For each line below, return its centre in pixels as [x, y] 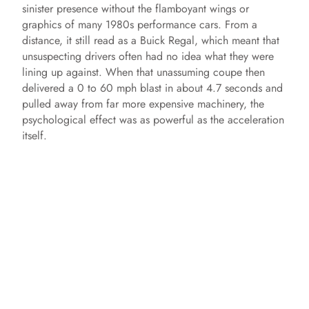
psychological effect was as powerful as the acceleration [153, 120]
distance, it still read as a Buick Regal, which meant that [151, 41]
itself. [34, 136]
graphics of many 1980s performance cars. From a [140, 25]
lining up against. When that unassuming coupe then [143, 72]
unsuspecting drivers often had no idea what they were [148, 57]
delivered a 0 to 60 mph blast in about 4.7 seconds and [152, 88]
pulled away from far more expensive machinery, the [143, 104]
